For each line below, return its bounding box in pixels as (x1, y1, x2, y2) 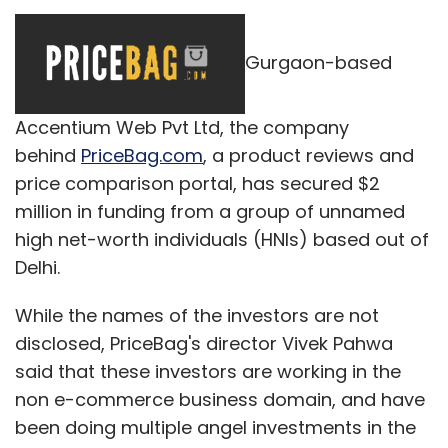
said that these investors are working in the (15, 358, 401, 384)
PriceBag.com (81, 142, 203, 168)
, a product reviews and (203, 142, 414, 168)
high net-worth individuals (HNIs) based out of (15, 226, 429, 252)
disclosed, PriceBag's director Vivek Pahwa (15, 330, 393, 356)
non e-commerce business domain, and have (15, 386, 425, 412)
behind (15, 142, 81, 168)
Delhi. (15, 254, 60, 280)
